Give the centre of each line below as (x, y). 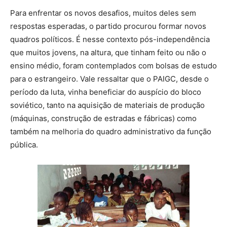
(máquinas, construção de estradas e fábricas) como (103, 119)
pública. (24, 145)
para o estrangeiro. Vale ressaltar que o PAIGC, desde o (109, 79)
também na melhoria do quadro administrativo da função (111, 132)
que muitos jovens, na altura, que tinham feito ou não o (108, 53)
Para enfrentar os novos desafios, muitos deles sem (103, 13)
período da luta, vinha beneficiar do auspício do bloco (106, 92)
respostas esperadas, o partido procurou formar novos (108, 26)
